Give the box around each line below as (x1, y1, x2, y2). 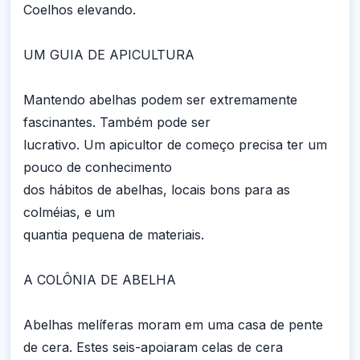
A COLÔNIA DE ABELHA (23, 272, 176, 288)
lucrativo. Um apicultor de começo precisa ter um (23, 137, 327, 153)
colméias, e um (23, 204, 115, 220)
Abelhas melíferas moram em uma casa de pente (23, 317, 323, 333)
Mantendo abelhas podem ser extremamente (23, 92, 297, 108)
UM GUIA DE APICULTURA (23, 47, 194, 63)
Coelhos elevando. (23, 2, 136, 18)
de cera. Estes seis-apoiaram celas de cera (23, 339, 283, 355)
